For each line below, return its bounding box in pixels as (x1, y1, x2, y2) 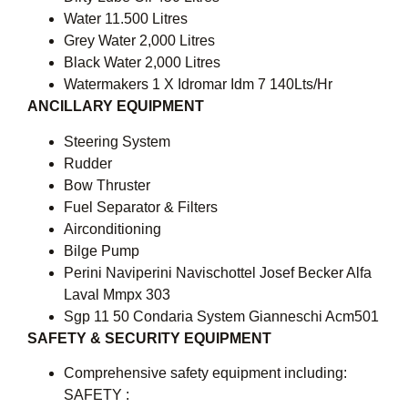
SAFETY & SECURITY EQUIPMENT (27, 330, 271, 346)
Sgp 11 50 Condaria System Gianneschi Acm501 (64, 308, 379, 324)
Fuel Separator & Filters (64, 199, 218, 215)
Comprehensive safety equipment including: (64, 365, 347, 382)
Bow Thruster (64, 177, 150, 193)
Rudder (64, 155, 112, 171)
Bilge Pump (64, 242, 139, 259)
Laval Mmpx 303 (64, 286, 170, 302)
